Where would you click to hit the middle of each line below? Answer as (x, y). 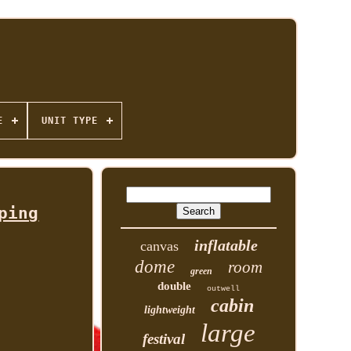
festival (163, 339)
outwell (224, 289)
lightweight (169, 310)
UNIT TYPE (69, 121)
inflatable (226, 245)
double (175, 286)
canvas (159, 246)
